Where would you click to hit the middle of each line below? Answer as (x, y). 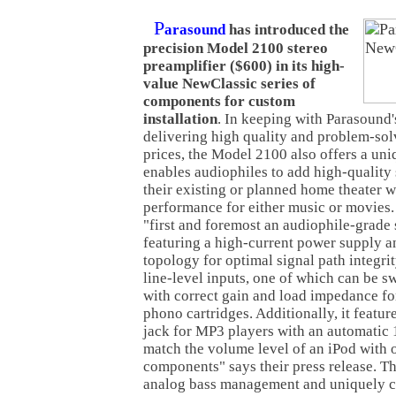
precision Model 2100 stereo (236, 48)
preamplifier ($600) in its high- (244, 66)
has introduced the (287, 30)
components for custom (219, 101)
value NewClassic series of (229, 84)
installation (180, 119)
